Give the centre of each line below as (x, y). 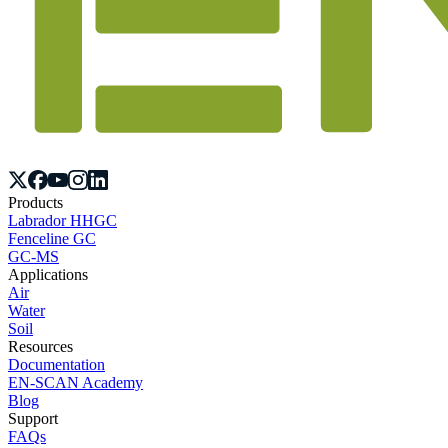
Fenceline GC (52, 238)
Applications (48, 274)
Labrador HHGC (62, 220)
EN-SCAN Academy (75, 382)
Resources (40, 346)
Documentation (56, 364)
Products (35, 202)
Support (33, 418)
